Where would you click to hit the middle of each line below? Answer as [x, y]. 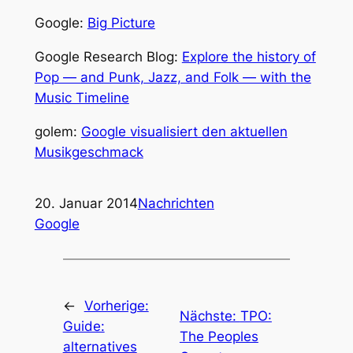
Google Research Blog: [108, 57]
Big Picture [121, 23]
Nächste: [210, 316]
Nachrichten [176, 204]
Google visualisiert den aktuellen [184, 132]
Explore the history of [249, 57]
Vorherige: [116, 305]
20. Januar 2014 [86, 204]
